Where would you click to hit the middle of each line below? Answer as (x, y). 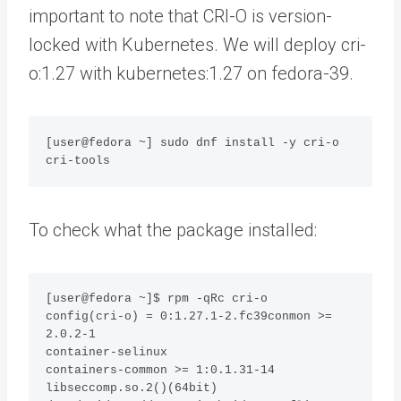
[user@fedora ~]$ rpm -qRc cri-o (157, 298)
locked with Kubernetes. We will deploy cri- (197, 45)
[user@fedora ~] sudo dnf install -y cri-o (193, 142)
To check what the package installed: (173, 230)
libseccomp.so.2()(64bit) (132, 388)
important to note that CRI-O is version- (180, 17)
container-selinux (107, 352)
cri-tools (78, 160)
